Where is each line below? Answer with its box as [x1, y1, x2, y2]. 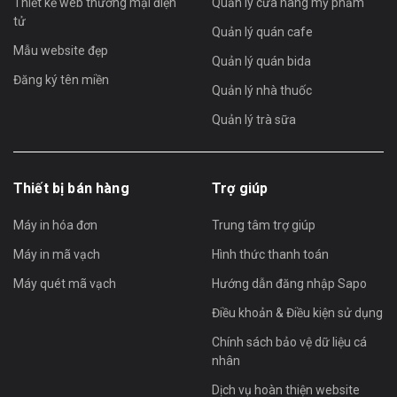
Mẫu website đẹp [13, 43, 108, 58]
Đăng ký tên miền [13, 72, 109, 87]
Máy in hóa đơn [13, 217, 97, 232]
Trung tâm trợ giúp [212, 217, 315, 232]
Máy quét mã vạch [13, 276, 116, 291]
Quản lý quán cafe [212, 24, 313, 39]
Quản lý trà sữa [212, 112, 296, 127]
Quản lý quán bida [212, 53, 311, 68]
